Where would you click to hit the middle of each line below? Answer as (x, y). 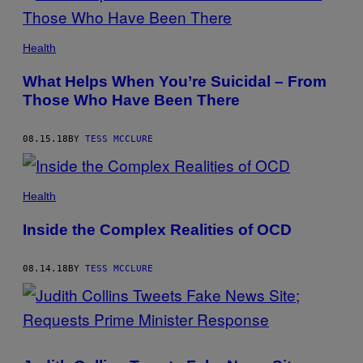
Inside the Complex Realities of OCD (157, 229)
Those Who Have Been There (131, 100)
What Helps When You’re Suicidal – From (175, 81)
